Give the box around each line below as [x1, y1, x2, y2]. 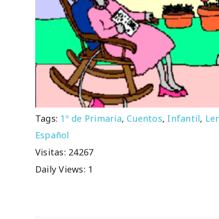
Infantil [167, 112, 200, 125]
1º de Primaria [60, 112, 122, 125]
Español [35, 129, 69, 141]
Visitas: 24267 [35, 146, 94, 158]
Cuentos [127, 112, 162, 125]
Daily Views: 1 [35, 163, 93, 175]
